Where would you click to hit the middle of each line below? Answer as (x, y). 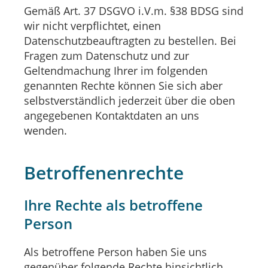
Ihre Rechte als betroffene (113, 205)
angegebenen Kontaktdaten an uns (112, 115)
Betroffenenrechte (104, 173)
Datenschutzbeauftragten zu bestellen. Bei (130, 41)
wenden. (45, 130)
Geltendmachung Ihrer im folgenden (116, 71)
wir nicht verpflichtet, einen (92, 26)
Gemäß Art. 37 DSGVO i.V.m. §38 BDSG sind (134, 11)
